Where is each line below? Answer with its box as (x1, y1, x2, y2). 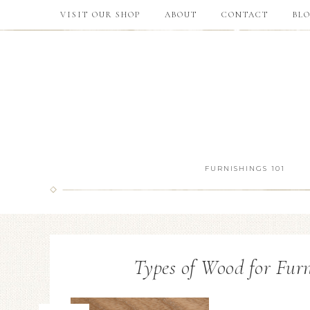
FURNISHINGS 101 (204, 164, 285, 173)
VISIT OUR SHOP (60, 10, 140, 19)
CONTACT (221, 10, 268, 19)
